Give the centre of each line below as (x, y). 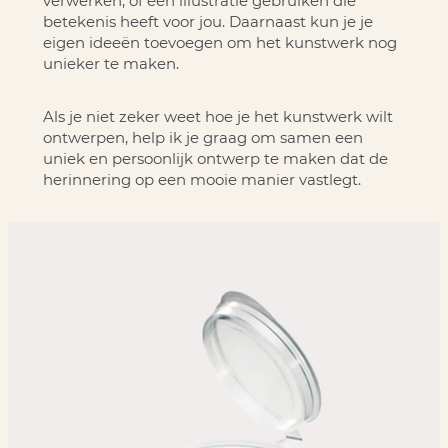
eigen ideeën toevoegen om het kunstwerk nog (219, 42)
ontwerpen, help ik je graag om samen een (202, 137)
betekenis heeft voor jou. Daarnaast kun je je (207, 21)
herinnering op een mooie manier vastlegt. (201, 179)
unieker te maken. (110, 63)
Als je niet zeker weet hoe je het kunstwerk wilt (217, 116)
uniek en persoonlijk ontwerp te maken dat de (215, 158)
